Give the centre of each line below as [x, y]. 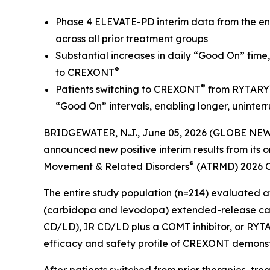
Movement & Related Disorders [116, 166]
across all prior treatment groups [132, 39]
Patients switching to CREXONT [128, 89]
